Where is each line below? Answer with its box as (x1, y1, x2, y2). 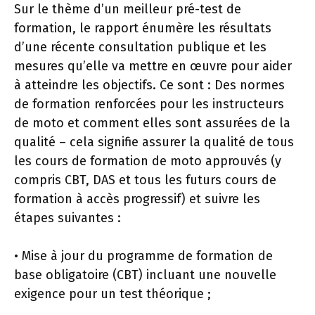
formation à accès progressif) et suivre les (14, 191, 260, 207)
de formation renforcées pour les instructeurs (14, 96, 284, 112)
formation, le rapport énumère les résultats (14, 20, 271, 36)
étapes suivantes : (14, 210, 121, 226)
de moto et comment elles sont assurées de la (14, 115, 290, 131)
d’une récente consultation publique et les (14, 39, 266, 55)
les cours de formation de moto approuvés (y (14, 153, 281, 169)
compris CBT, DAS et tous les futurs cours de (14, 172, 276, 188)
